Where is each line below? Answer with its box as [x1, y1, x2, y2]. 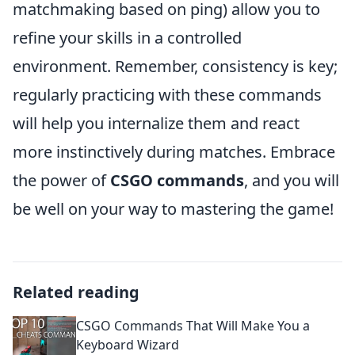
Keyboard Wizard [76, 336, 179, 353]
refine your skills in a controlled [13, 27, 242, 48]
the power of [13, 170, 110, 191]
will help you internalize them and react [13, 113, 300, 134]
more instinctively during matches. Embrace [13, 141, 335, 162]
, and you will [244, 170, 339, 191]
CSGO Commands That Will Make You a [76, 317, 310, 334]
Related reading [13, 281, 139, 303]
